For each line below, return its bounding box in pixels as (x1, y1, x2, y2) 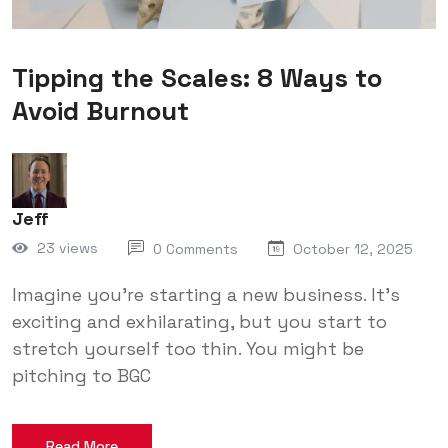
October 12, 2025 (293, 239, 413, 258)
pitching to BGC (12, 363, 151, 387)
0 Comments (153, 239, 238, 258)
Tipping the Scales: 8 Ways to (12, 60, 382, 95)
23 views (37, 239, 98, 258)
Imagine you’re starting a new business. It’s (12, 282, 400, 306)
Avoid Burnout (12, 93, 189, 128)
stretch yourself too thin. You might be (12, 336, 364, 360)
